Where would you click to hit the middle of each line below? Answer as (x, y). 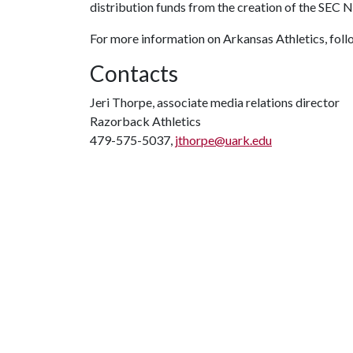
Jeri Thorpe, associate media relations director (215, 102)
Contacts (134, 73)
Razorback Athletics (145, 121)
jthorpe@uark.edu (223, 140)
